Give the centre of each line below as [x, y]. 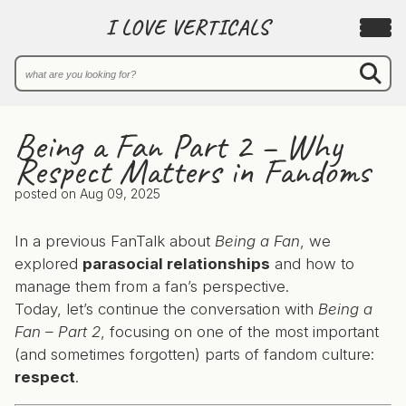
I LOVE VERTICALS [187, 28]
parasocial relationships [176, 264]
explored [48, 264]
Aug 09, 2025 [120, 193]
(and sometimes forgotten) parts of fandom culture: [194, 354]
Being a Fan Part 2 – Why [178, 146]
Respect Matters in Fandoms [192, 171]
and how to [312, 264]
